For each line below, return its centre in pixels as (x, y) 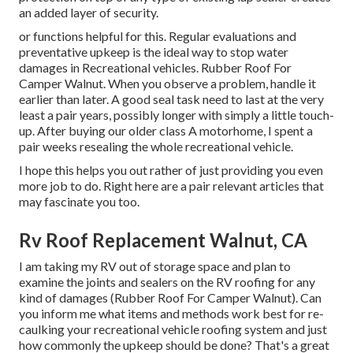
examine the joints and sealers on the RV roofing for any (167, 282)
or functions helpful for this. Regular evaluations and (158, 36)
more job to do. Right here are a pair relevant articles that (171, 186)
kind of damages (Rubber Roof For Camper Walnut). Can (170, 298)
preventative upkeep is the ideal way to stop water (154, 52)
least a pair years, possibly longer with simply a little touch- (176, 115)
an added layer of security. (89, 13)
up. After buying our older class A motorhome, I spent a (166, 131)
